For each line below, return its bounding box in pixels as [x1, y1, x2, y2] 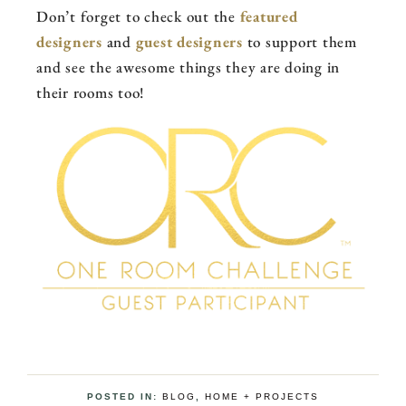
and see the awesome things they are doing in [36, 57, 340, 78]
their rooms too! [36, 82, 144, 103]
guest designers [135, 32, 243, 53]
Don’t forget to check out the [36, 6, 240, 27]
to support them [242, 32, 357, 53]
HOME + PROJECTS [205, 391, 319, 402]
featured [239, 6, 298, 27]
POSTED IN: [87, 391, 162, 402]
